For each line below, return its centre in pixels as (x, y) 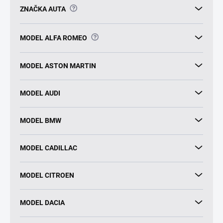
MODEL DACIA (42, 202)
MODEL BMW (41, 120)
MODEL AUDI (40, 93)
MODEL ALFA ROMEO (54, 38)
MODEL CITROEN (47, 175)
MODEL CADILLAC (49, 148)
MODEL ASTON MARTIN (58, 65)
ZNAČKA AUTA (43, 9)
